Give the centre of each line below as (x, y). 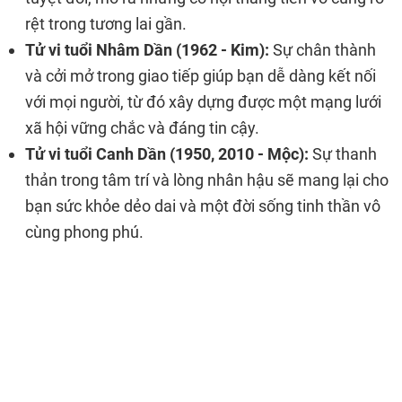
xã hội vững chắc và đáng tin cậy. (142, 128)
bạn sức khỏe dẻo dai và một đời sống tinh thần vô (203, 206)
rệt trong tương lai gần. (106, 24)
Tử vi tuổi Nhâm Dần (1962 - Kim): (147, 50)
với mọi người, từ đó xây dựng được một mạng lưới (203, 102)
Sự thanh (343, 154)
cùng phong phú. (84, 232)
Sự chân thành (323, 50)
